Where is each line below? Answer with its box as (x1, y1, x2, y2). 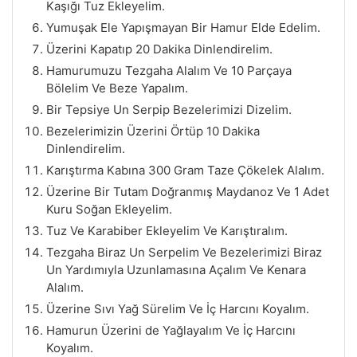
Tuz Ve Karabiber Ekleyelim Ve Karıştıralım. (46, 222, 288, 238)
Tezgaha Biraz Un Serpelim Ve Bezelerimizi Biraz (46, 244, 322, 260)
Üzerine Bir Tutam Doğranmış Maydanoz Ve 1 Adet (46, 183, 329, 199)
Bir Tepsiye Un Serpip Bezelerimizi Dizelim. (46, 101, 292, 117)
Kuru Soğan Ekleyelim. (46, 201, 172, 217)
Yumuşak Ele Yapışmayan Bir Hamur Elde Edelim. (46, 19, 320, 35)
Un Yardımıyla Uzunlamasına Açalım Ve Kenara (46, 261, 306, 277)
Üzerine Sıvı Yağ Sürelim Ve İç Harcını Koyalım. (46, 300, 309, 316)
